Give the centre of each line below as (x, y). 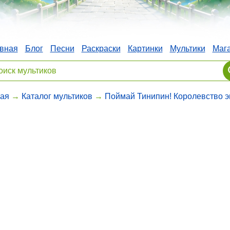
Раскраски (101, 48)
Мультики (187, 48)
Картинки (145, 48)
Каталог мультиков (57, 96)
